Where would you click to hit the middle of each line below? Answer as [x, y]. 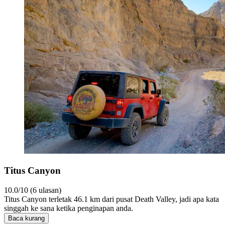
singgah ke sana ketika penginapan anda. [69, 208]
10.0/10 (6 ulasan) [33, 190]
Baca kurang [26, 218]
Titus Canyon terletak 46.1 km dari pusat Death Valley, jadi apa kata [111, 199]
